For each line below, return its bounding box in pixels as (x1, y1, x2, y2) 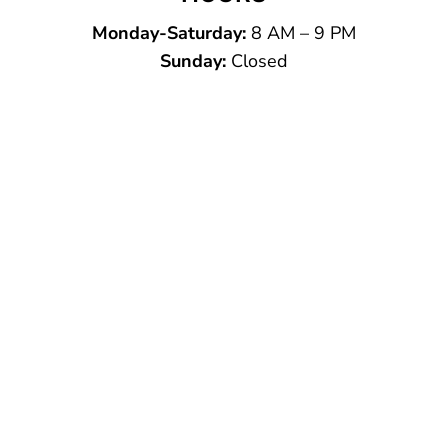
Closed (225, 49, 288, 74)
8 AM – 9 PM (245, 21, 356, 46)
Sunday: (159, 49, 226, 74)
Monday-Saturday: (91, 21, 246, 46)
